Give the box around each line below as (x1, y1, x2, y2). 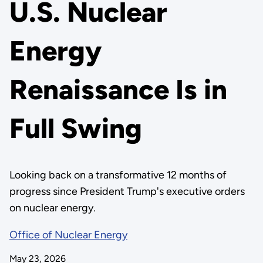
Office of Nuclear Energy (9, 228, 127, 241)
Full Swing (9, 112, 142, 146)
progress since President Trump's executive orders (9, 185, 245, 198)
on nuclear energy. (9, 201, 96, 214)
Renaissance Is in (9, 73, 227, 107)
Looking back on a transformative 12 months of (9, 168, 227, 181)
